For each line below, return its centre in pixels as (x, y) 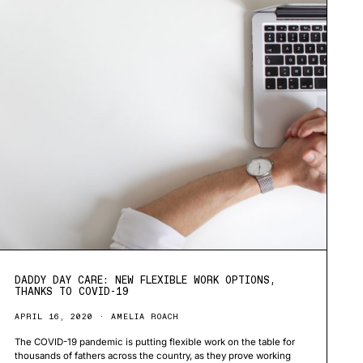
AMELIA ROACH (145, 316)
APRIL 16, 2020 (53, 316)
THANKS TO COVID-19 (71, 291)
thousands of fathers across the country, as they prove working (152, 355)
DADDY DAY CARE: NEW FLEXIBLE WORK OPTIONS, (145, 280)
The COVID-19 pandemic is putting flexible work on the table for (154, 342)
